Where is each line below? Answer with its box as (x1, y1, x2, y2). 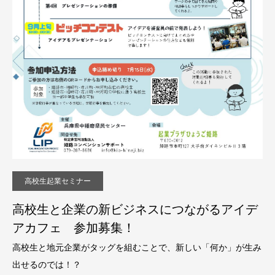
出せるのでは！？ (12, 258, 81, 270)
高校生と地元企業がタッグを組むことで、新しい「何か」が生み (12, 241, 261, 253)
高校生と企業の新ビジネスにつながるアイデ (12, 200, 258, 217)
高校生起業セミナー (25, 175, 91, 186)
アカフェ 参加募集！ (12, 219, 135, 236)
